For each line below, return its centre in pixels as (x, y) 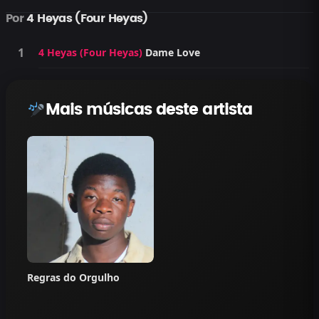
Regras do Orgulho (73, 277)
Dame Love (173, 52)
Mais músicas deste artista (149, 110)
